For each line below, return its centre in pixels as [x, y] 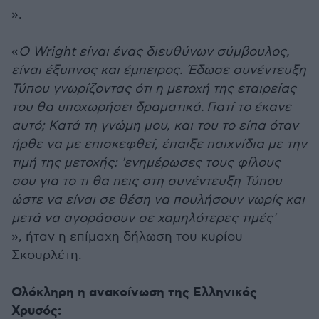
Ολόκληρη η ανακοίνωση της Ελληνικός [134, 293]
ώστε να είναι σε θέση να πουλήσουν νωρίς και [158, 200]
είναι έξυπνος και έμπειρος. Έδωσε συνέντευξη [159, 70]
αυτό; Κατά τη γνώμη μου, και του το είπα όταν [155, 126]
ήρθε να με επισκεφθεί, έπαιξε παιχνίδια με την [159, 144]
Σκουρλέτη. [47, 255]
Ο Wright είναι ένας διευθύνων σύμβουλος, [154, 52]
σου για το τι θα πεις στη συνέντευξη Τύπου [147, 181]
